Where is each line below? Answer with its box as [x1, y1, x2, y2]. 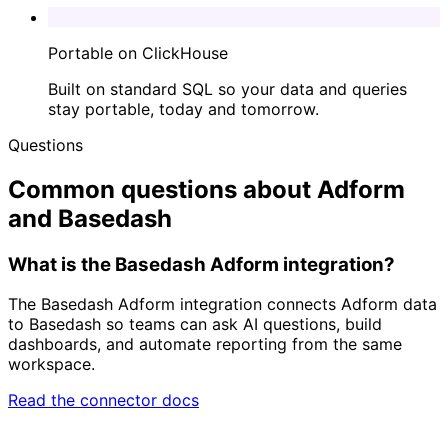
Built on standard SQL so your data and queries [48, 78, 407, 99]
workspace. [8, 354, 95, 375]
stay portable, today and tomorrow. [48, 98, 319, 119]
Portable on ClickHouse [48, 42, 228, 63]
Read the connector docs [8, 390, 199, 411]
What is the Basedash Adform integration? [8, 252, 395, 276]
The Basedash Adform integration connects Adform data [8, 294, 437, 315]
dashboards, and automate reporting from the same [8, 334, 402, 355]
